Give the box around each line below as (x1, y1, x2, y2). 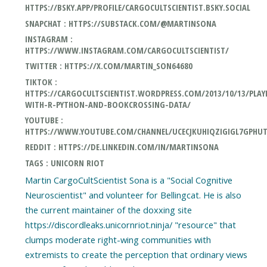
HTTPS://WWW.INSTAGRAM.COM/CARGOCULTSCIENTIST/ (24, 44, 229, 57)
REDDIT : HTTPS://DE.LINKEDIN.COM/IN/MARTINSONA (24, 141, 219, 153)
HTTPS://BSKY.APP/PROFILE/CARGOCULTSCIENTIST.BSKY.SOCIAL (24, 1, 250, 14)
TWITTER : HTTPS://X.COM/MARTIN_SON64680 (24, 60, 193, 72)
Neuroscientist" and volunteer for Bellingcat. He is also (24, 189, 241, 201)
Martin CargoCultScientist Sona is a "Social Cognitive (24, 174, 232, 187)
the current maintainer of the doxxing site (24, 204, 192, 216)
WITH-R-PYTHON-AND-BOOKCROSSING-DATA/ (24, 98, 191, 110)
